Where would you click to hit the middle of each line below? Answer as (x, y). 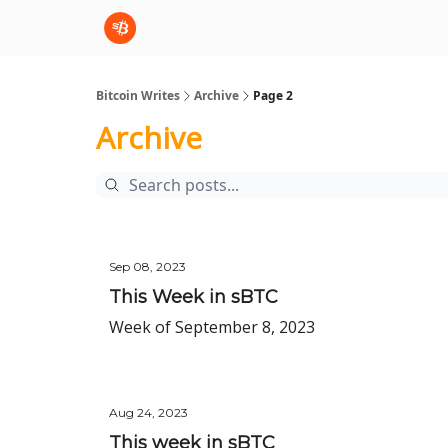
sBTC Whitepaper (257, 29)
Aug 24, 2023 (148, 412)
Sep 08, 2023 (147, 266)
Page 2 (273, 95)
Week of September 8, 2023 (212, 327)
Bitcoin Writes (138, 95)
